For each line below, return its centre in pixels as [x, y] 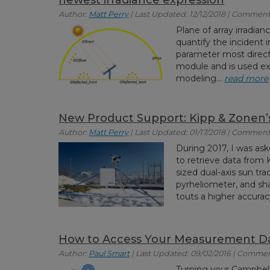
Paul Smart [109, 253]
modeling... [200, 78]
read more [246, 78]
